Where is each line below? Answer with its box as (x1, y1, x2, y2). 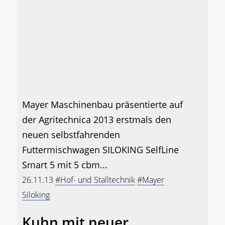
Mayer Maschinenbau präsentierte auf (22, 98, 183, 111)
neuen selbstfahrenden (22, 129, 120, 141)
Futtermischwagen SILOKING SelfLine (22, 144, 179, 156)
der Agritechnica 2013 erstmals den (22, 114, 171, 126)
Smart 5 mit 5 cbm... (22, 159, 107, 171)
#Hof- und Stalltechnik (55, 174, 135, 186)
